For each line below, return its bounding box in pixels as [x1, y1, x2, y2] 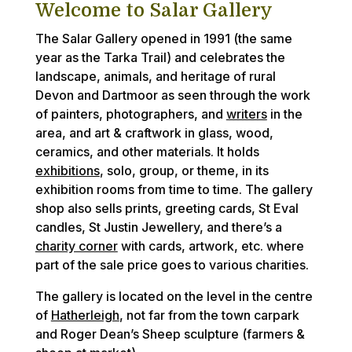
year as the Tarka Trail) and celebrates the [35, 49, 285, 65]
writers [225, 106, 267, 122]
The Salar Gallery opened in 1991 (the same [35, 31, 292, 46]
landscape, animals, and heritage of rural [35, 68, 276, 84]
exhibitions [35, 163, 100, 178]
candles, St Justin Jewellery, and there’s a [35, 219, 282, 235]
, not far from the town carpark [119, 307, 299, 323]
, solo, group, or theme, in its [99, 163, 269, 178]
